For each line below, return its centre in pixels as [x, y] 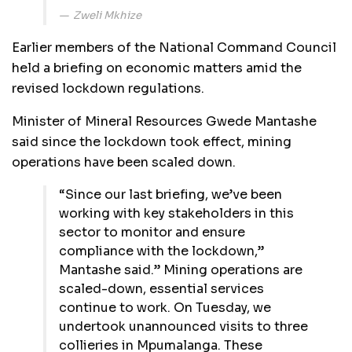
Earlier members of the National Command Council [174, 48]
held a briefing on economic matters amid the [157, 68]
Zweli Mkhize [107, 16]
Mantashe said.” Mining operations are [181, 270]
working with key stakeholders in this [176, 214]
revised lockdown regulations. [108, 89]
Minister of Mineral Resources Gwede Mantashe [164, 122]
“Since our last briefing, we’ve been [170, 195]
